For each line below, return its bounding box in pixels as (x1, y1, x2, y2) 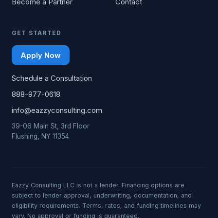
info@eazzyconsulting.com (12, 106, 102, 115)
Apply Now (20, 51, 61, 60)
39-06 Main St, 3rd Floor (12, 122, 90, 130)
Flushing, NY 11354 (12, 132, 69, 140)
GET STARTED (12, 29, 62, 36)
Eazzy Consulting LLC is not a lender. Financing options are (12, 182, 184, 189)
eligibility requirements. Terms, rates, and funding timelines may (12, 202, 201, 209)
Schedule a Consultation (12, 73, 92, 83)
